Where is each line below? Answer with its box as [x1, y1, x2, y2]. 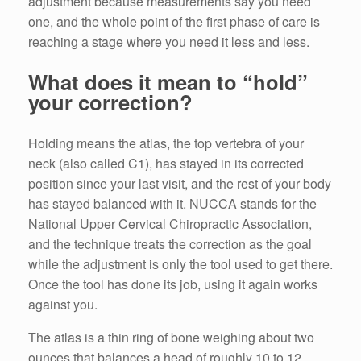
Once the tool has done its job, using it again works [28, 274, 317, 293]
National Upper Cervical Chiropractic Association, [28, 214, 312, 233]
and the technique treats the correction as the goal [28, 234, 312, 253]
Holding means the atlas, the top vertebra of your [28, 133, 304, 152]
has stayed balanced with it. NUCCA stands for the [28, 193, 317, 213]
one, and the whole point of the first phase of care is [28, 11, 320, 31]
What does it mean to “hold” [28, 67, 308, 98]
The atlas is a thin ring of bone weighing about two [28, 327, 314, 346]
